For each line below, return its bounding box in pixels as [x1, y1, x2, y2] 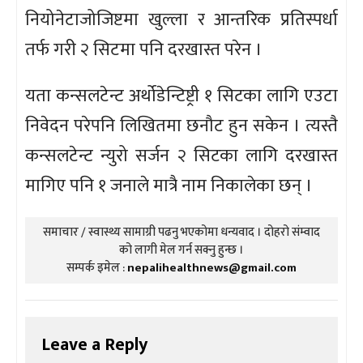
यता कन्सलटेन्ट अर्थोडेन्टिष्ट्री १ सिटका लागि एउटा [25, 80, 338, 111]
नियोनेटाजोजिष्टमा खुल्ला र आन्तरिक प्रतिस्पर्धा [25, 4, 338, 35]
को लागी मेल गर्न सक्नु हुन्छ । [119, 239, 244, 260]
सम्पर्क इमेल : [66, 257, 127, 278]
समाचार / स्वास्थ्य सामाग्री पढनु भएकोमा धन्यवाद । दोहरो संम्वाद [43, 221, 320, 242]
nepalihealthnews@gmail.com [127, 257, 297, 278]
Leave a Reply [41, 329, 147, 360]
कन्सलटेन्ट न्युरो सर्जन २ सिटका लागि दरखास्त [25, 140, 338, 171]
